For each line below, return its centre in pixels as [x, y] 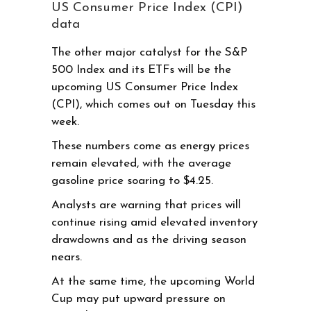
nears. [68, 257]
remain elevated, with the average [141, 163]
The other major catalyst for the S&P [149, 52]
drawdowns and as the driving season [149, 239]
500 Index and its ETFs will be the [141, 69]
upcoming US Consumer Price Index [145, 87]
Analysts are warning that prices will [146, 205]
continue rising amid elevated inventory [154, 222]
